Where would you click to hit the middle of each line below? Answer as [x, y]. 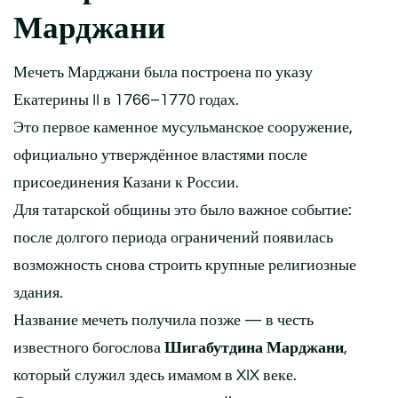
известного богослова [89, 347]
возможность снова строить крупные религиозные [185, 265]
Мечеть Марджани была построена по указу [163, 72]
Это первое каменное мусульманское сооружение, [183, 127]
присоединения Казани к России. [126, 182]
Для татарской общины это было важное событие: [183, 210]
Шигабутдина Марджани [254, 347]
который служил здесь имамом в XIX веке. [155, 375]
